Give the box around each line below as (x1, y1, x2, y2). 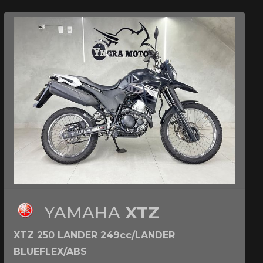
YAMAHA (44, 202, 125, 222)
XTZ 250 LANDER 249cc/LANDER (14, 229, 175, 241)
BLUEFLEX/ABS (14, 245, 87, 257)
